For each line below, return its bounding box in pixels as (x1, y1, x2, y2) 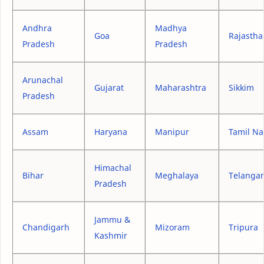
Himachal (94, 161, 131, 173)
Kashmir (94, 229, 127, 241)
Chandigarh (22, 221, 70, 233)
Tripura (229, 221, 258, 233)
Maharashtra (155, 81, 206, 93)
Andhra (22, 22, 52, 34)
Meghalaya (155, 169, 199, 181)
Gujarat (94, 81, 124, 93)
